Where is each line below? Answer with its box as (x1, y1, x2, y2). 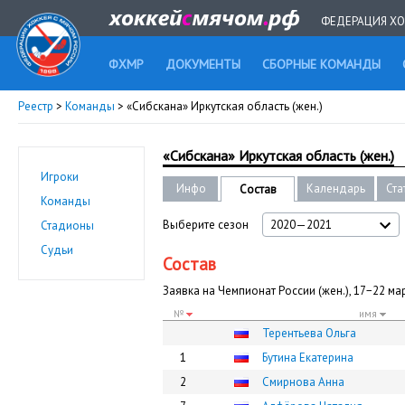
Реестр (18, 99, 53, 114)
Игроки (41, 169, 79, 184)
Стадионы (41, 218, 94, 233)
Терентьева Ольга (262, 325, 356, 341)
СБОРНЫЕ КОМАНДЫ (262, 56, 381, 72)
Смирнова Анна (262, 374, 344, 390)
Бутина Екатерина (262, 350, 353, 365)
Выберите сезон (163, 217, 249, 232)
